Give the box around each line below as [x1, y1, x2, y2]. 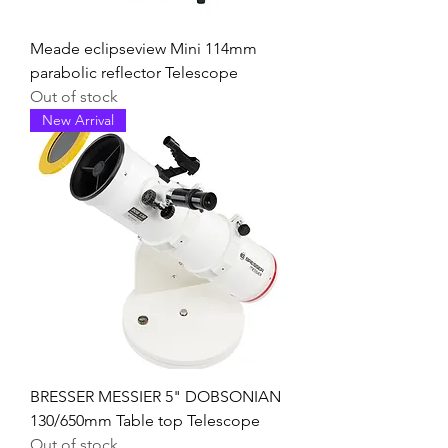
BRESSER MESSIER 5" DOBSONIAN [30, 386, 281, 406]
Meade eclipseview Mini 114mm [30, 38, 257, 58]
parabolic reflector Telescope [30, 62, 238, 82]
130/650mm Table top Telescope [30, 410, 260, 430]
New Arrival [42, 110, 114, 129]
